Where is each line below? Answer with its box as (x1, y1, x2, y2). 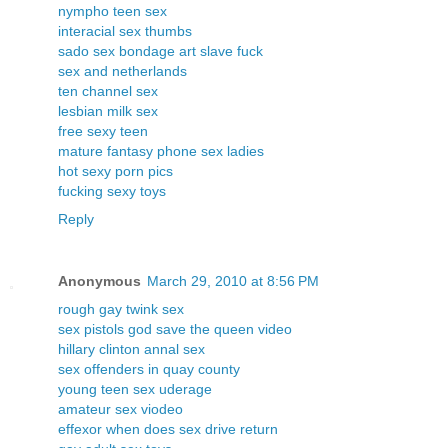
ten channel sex (58, 83, 158, 100)
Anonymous (58, 273, 141, 290)
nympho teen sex (58, 3, 167, 20)
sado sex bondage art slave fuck (58, 43, 263, 60)
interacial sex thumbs (58, 23, 192, 40)
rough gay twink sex (58, 301, 184, 318)
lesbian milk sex (58, 103, 158, 120)
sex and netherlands (58, 63, 187, 80)
